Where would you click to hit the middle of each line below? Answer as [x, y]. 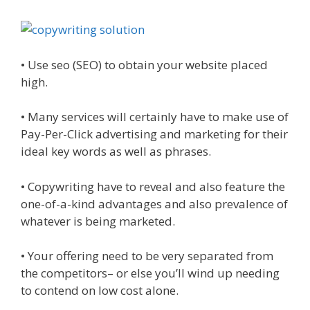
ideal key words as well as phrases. [116, 151]
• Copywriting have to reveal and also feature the [153, 186]
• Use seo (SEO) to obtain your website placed [144, 64]
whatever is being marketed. [98, 221]
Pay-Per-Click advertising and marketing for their [154, 134]
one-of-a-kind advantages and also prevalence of [154, 203]
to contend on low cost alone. [100, 290]
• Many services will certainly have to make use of [155, 117]
